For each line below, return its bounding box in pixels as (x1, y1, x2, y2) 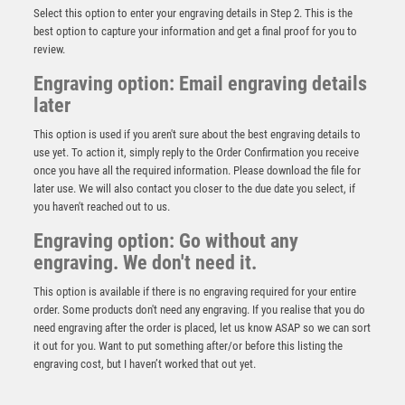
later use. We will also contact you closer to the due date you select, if (33, 182, 356, 195)
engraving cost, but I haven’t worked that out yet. (33, 357, 257, 371)
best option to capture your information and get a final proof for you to (33, 24, 358, 38)
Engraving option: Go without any (33, 230, 299, 252)
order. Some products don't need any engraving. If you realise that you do (33, 303, 366, 316)
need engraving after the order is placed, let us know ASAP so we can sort (33, 321, 372, 334)
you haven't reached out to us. (33, 200, 171, 213)
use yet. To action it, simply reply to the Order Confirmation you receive (33, 146, 360, 159)
